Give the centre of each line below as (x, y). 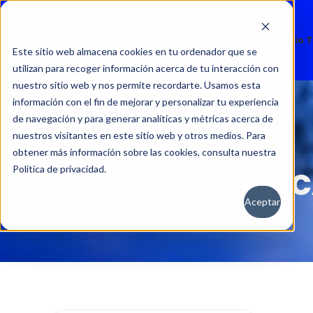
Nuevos (206, 40)
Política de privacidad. (59, 169)
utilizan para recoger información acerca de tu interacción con (146, 68)
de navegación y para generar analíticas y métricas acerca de (143, 118)
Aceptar (262, 202)
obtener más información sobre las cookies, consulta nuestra (144, 152)
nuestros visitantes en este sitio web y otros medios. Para (139, 135)
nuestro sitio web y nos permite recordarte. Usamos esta (137, 85)
